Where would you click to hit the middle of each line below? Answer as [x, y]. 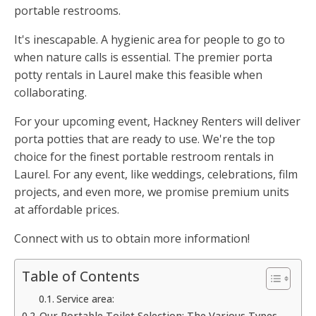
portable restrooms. [67, 11]
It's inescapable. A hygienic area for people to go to [150, 40]
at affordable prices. [67, 210]
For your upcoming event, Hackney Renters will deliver [157, 122]
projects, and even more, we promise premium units [152, 192]
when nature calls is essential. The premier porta [143, 57]
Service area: [85, 299]
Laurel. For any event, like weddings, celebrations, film [156, 175]
